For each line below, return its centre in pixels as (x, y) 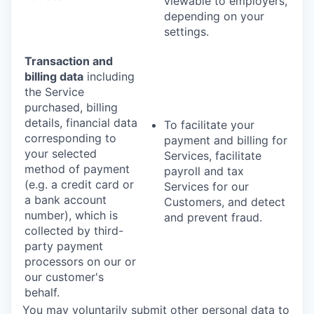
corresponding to (70, 138)
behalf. (42, 292)
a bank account (66, 199)
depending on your (214, 16)
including (109, 76)
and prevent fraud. (213, 217)
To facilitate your (209, 124)
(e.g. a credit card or (79, 184)
